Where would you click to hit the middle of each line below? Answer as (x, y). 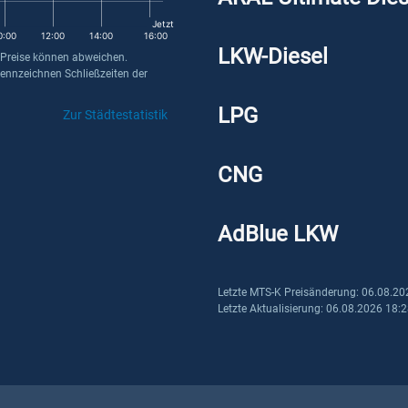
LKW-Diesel (273, 56)
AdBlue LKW (278, 234)
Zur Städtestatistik (115, 115)
